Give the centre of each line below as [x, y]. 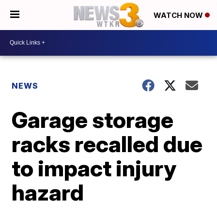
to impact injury [94, 168]
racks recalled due [107, 144]
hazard [48, 192]
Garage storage [93, 119]
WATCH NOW [179, 15]
